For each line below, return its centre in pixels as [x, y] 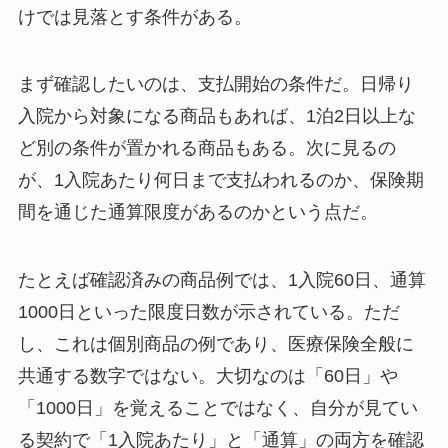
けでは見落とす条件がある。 [134, 16]
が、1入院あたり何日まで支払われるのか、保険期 [220, 180]
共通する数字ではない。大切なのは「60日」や [207, 376]
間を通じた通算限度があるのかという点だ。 [197, 212]
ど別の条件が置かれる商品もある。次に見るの [206, 148]
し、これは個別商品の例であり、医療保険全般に [215, 344]
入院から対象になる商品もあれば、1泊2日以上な [216, 116]
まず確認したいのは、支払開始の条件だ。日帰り [215, 84]
